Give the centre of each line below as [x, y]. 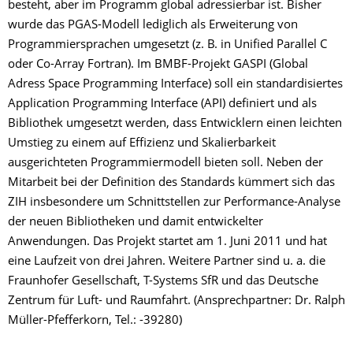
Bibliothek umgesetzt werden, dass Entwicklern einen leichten [175, 124]
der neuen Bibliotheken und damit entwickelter [136, 223]
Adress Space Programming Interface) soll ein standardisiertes [175, 85]
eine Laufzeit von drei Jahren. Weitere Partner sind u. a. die [167, 262]
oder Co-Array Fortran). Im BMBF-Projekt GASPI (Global [158, 65]
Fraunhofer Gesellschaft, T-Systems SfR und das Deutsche [163, 282]
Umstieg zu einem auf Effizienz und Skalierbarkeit [142, 144]
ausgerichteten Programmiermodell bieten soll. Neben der [165, 163]
